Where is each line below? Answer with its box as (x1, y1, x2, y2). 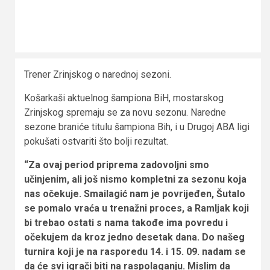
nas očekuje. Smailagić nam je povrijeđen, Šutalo (24, 187, 245, 199)
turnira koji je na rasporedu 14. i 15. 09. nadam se (24, 245, 246, 257)
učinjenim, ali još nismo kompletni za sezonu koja (24, 173, 246, 185)
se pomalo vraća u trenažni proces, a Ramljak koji (24, 202, 249, 214)
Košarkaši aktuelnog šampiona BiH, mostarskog (24, 92, 224, 104)
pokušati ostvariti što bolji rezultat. (24, 135, 168, 147)
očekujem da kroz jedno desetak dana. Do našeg (24, 231, 245, 243)
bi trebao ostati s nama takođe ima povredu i (24, 216, 228, 228)
